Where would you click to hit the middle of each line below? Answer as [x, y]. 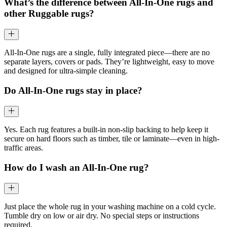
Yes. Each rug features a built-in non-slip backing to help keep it [106, 130]
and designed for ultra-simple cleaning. [66, 71]
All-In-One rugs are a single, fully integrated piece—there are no [107, 53]
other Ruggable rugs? [49, 14]
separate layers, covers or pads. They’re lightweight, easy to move [109, 62]
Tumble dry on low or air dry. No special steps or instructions [102, 215]
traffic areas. [24, 148]
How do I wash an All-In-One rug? [77, 167]
